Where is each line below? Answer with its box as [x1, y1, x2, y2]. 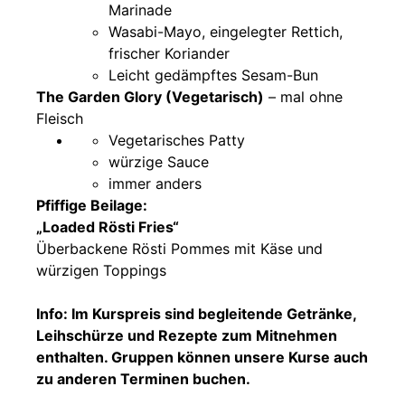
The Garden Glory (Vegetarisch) [36, 87, 264, 106]
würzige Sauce [108, 152, 209, 171]
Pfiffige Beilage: [36, 195, 147, 214]
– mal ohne [264, 87, 343, 106]
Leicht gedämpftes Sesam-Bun [108, 65, 318, 84]
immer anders [108, 174, 202, 193]
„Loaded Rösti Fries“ [36, 217, 179, 236]
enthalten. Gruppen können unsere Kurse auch [36, 347, 368, 366]
